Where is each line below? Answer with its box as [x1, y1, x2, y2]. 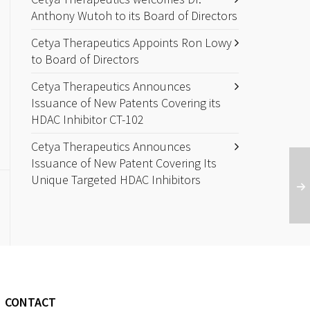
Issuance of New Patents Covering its [31, 95, 221, 111]
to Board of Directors [31, 51, 140, 67]
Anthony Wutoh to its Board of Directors [31, 8, 238, 24]
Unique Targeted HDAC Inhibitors [31, 172, 201, 188]
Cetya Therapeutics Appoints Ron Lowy [31, 35, 232, 51]
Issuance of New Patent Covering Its [31, 155, 217, 171]
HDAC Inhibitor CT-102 [31, 111, 145, 127]
